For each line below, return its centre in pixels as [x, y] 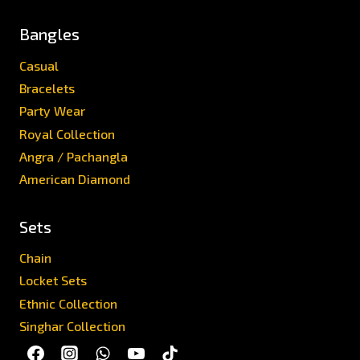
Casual [39, 66]
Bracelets [47, 88]
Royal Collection [67, 133]
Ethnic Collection [68, 303]
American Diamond [75, 178]
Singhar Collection [72, 325]
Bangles [49, 34]
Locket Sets [53, 280]
